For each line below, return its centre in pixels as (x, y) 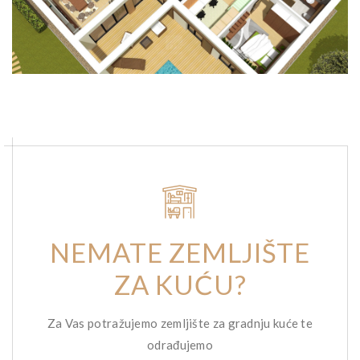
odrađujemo (180, 345)
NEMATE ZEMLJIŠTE (180, 252)
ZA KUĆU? (180, 284)
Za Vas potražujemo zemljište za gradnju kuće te (180, 323)
